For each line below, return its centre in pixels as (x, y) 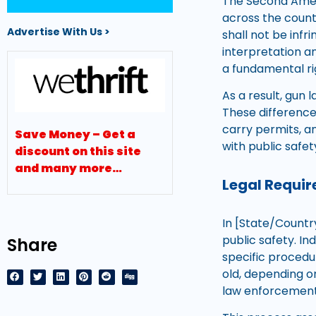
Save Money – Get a (75, 135)
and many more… (68, 169)
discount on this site (78, 152)
